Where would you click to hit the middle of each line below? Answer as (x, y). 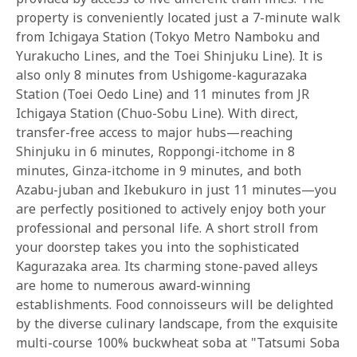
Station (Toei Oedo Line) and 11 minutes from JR (163, 94)
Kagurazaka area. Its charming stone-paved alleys (167, 266)
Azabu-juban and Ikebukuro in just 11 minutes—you (176, 190)
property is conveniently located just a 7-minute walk (178, 18)
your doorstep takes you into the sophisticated (157, 247)
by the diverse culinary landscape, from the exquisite (177, 324)
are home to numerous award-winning (133, 285)
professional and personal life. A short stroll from (167, 228)
